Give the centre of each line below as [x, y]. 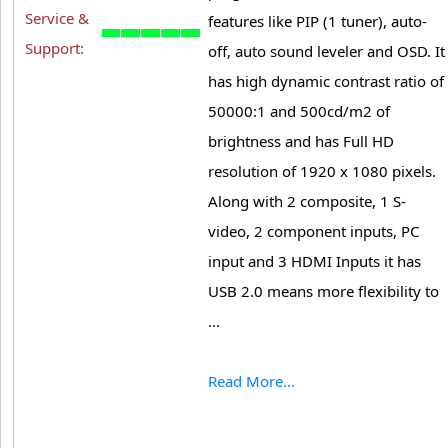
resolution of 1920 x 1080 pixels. [322, 170]
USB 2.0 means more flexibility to [323, 290]
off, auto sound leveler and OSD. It [326, 50]
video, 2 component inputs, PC [313, 230]
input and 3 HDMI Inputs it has [314, 260]
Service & [57, 17]
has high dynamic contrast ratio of [326, 80]
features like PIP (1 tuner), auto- [317, 20]
